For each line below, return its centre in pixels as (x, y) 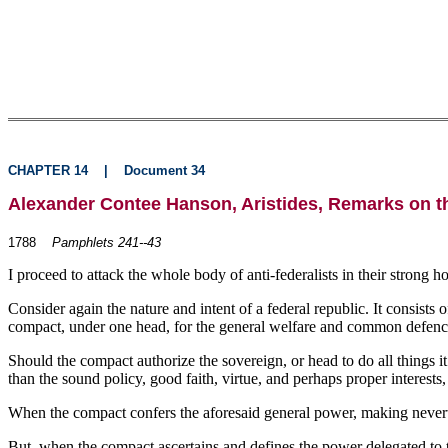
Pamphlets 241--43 (106, 242)
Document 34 (164, 170)
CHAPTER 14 (48, 170)
